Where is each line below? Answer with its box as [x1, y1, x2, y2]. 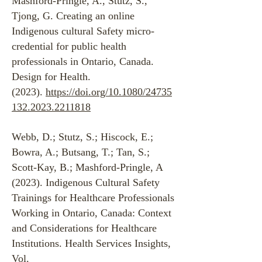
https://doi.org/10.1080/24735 [46, 86, 172, 98]
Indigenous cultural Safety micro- [12, 25, 154, 37]
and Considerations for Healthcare [12, 222, 157, 234]
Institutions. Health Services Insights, [12, 237, 171, 249]
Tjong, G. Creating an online [12, 10, 135, 22]
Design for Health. [12, 71, 91, 82]
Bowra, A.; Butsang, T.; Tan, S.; [12, 146, 150, 158]
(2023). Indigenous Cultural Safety [12, 177, 160, 188]
